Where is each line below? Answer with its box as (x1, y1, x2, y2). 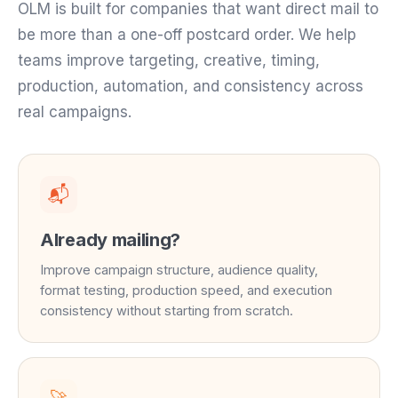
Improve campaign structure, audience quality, (40, 262, 318, 278)
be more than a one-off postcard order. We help (18, 26, 356, 44)
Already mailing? (40, 229, 181, 251)
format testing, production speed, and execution (40, 283, 332, 298)
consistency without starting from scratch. (40, 303, 293, 319)
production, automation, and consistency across (18, 77, 363, 96)
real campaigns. (18, 103, 131, 122)
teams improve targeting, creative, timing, (18, 52, 320, 70)
